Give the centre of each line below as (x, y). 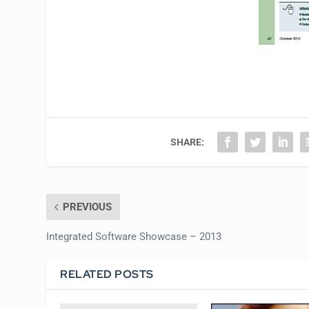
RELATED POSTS (107, 274)
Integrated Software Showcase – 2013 (134, 236)
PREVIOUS (88, 207)
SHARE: (188, 142)
